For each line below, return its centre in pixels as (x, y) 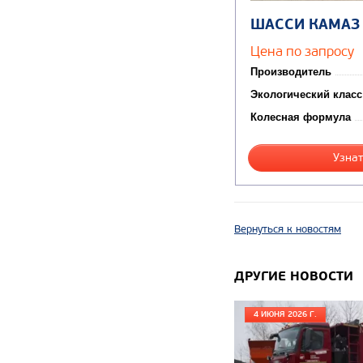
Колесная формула (301, 117)
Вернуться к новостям (288, 230)
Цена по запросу (302, 51)
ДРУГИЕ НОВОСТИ (294, 276)
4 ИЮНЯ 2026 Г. (285, 315)
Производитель (291, 72)
